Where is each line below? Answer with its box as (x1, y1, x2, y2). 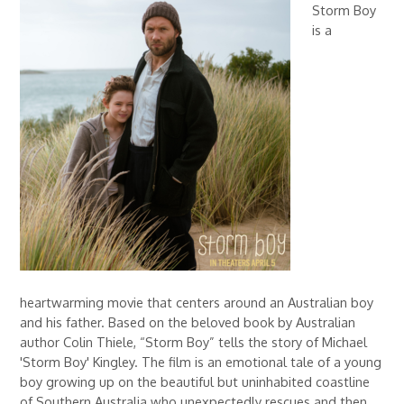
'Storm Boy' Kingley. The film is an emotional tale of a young (20, 353, 382, 370)
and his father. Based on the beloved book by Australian (20, 314, 356, 330)
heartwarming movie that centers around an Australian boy (20, 294, 374, 310)
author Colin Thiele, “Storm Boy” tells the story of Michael (20, 334, 368, 350)
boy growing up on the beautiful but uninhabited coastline (20, 373, 371, 390)
